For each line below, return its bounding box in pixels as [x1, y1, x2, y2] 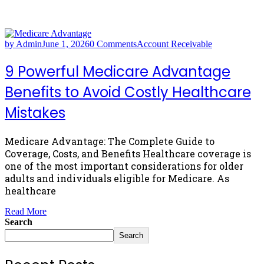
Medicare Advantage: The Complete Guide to [5, 134, 214, 147]
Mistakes [5, 103, 65, 123]
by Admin [5, 39, 42, 49]
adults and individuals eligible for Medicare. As [5, 171, 229, 184]
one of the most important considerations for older [5, 159, 243, 172]
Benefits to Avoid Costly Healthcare [5, 82, 251, 102]
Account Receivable [137, 39, 212, 49]
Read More [5, 206, 47, 216]
